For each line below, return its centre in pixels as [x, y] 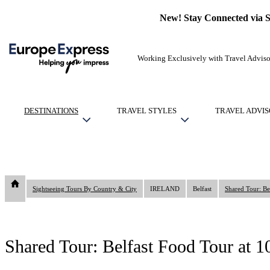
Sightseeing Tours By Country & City [85, 189]
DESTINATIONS [51, 111]
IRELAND [165, 189]
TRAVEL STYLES [147, 111]
